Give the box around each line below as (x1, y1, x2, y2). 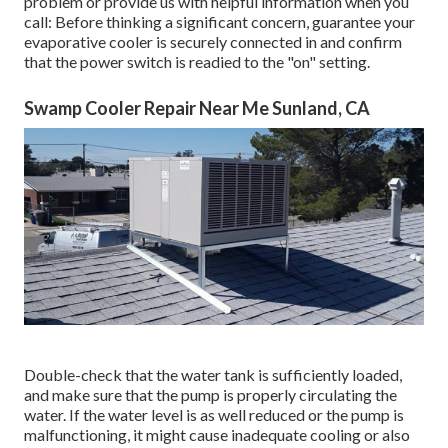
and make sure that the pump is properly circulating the (24, 385, 397, 405)
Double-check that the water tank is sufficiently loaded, (24, 365, 402, 385)
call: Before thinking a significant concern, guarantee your (24, 12, 415, 32)
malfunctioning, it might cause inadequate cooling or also (24, 425, 410, 445)
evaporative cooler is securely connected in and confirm (24, 32, 402, 52)
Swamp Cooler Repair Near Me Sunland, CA (24, 97, 370, 120)
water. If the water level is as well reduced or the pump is (24, 405, 404, 425)
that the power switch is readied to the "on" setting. (24, 52, 370, 72)
